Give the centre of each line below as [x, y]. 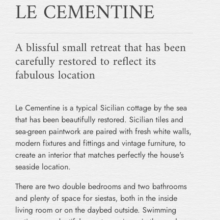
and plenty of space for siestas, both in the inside [96, 198]
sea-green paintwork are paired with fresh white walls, [103, 132]
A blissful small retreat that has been [100, 48]
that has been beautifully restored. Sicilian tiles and [99, 120]
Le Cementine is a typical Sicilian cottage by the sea [101, 108]
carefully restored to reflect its [86, 62]
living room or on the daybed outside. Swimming [96, 210]
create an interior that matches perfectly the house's [99, 155]
